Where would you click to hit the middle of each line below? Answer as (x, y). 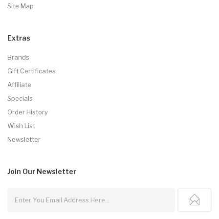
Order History (28, 112)
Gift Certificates (32, 71)
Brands (18, 57)
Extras (19, 38)
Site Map (21, 6)
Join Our (21, 171)
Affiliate (19, 84)
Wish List (21, 125)
